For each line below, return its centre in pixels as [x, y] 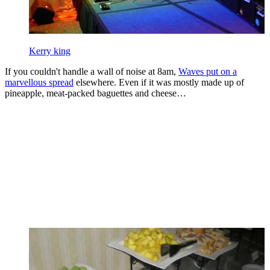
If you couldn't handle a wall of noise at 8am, [92, 71]
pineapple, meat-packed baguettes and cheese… [96, 93]
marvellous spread [39, 82]
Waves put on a [208, 71]
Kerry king [50, 51]
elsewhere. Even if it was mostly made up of [159, 82]
